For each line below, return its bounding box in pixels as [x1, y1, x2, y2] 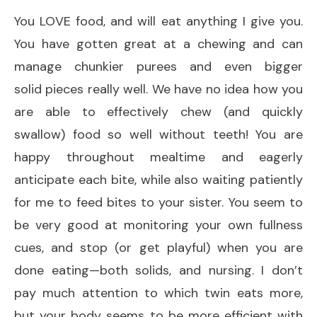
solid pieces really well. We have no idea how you [14, 80, 303, 98]
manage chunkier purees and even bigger [14, 57, 303, 75]
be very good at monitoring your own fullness [14, 216, 303, 234]
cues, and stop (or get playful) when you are [14, 238, 303, 256]
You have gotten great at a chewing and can [14, 35, 303, 52]
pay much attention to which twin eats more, [14, 284, 303, 301]
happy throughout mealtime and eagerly [14, 148, 303, 166]
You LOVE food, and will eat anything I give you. [14, 12, 303, 30]
